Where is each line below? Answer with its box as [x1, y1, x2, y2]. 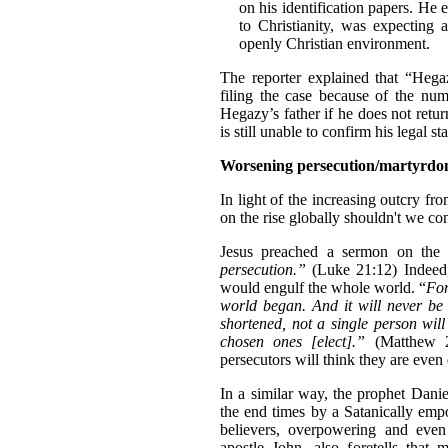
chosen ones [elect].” [220, 332, 366, 350]
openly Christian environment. [238, 34, 430, 52]
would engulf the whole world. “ [220, 278, 427, 296]
